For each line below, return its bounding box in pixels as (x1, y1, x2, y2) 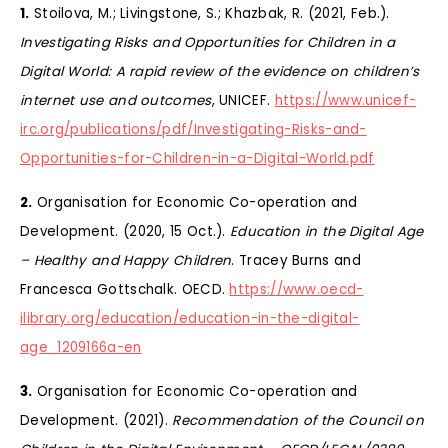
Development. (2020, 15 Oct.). (20, 221, 231, 241)
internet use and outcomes (20, 90, 212, 110)
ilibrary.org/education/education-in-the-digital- (20, 308, 360, 328)
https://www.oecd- (229, 279, 364, 299)
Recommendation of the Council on (172, 410, 424, 430)
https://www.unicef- (274, 90, 417, 110)
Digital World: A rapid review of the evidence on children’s (20, 61, 420, 81)
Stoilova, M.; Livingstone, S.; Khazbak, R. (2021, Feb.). (29, 3, 390, 23)
